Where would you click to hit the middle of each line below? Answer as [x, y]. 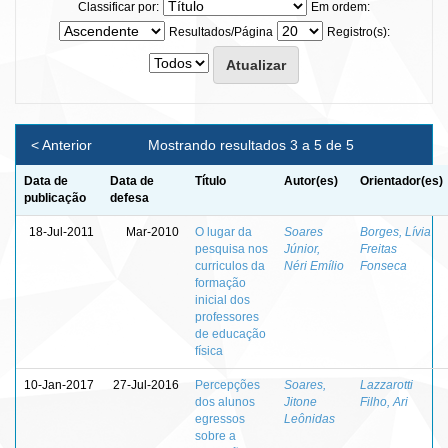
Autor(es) [311, 180]
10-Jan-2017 [59, 384]
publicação [55, 197]
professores [227, 316]
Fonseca [383, 265]
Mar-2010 [152, 231]
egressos [220, 418]
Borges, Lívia [395, 231]
